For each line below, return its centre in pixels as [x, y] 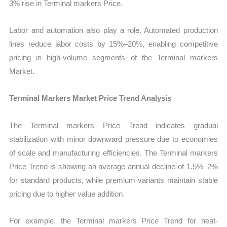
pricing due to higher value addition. [67, 194]
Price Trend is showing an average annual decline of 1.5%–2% [113, 166]
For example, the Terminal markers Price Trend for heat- [113, 220]
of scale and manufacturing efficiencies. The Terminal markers [113, 153]
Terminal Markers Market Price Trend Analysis [90, 98]
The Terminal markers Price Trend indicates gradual [113, 125]
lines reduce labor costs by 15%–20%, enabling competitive [113, 44]
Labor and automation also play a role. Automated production [113, 30]
